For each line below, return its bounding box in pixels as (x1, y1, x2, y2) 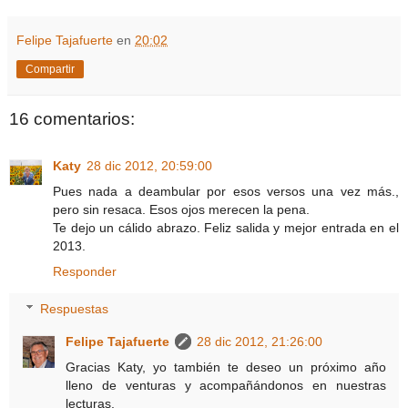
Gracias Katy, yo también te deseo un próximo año (66, 360, 386, 375)
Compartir (25, 63, 75, 76)
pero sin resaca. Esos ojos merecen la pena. (53, 201, 310, 217)
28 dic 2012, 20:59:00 (87, 158, 212, 173)
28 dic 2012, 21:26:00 (197, 334, 323, 350)
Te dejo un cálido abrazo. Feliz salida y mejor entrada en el (53, 219, 399, 235)
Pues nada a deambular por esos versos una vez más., (53, 183, 399, 199)
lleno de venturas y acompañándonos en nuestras (66, 378, 386, 393)
